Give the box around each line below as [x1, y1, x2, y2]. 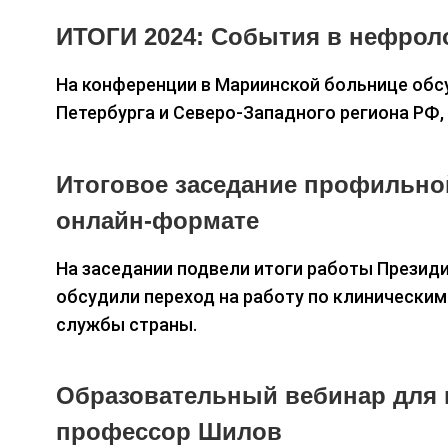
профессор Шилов [56, 418, 282, 446]
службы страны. [56, 313, 197, 335]
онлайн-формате [56, 206, 259, 234]
